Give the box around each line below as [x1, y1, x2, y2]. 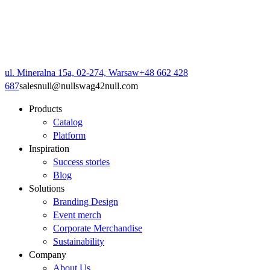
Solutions [29, 183, 64, 193]
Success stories [53, 156, 110, 167]
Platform [53, 130, 86, 140]
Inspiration [29, 143, 69, 154]
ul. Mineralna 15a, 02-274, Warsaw [5, 67, 139, 78]
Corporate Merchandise [53, 222, 142, 233]
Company [29, 249, 66, 260]
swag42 [75, 80, 105, 91]
